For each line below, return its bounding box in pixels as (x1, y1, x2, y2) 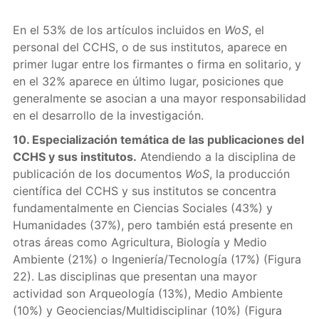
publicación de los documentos (12, 167, 185, 181)
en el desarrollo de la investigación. (12, 108, 204, 122)
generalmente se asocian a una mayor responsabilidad (12, 91, 306, 105)
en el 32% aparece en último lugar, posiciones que (12, 74, 283, 88)
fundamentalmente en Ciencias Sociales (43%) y (12, 201, 273, 215)
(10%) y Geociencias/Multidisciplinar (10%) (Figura (12, 303, 282, 318)
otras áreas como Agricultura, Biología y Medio (12, 235, 267, 249)
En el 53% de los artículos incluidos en (12, 23, 224, 37)
